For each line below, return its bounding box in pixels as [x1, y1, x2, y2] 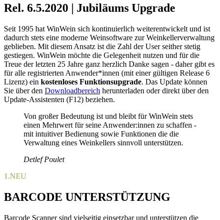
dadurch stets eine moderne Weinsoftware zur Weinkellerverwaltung [4, 33, 215, 42]
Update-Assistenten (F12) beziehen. [4, 95, 115, 104]
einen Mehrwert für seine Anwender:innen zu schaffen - [24, 121, 196, 130]
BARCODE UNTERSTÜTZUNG [4, 191, 170, 204]
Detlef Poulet [24, 155, 64, 164]
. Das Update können [141, 78, 207, 86]
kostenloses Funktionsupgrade [41, 78, 141, 86]
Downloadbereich [45, 86, 100, 95]
